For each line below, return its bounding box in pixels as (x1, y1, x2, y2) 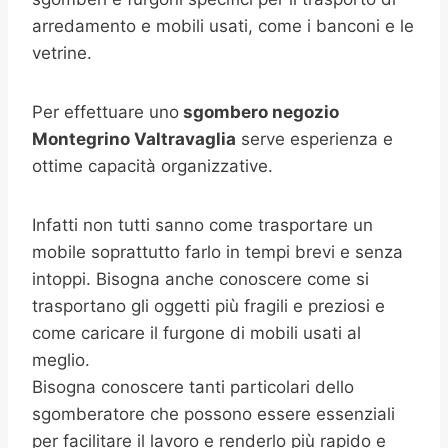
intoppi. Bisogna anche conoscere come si (32, 269, 369, 289)
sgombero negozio (179, 102, 339, 122)
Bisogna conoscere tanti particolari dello (32, 377, 354, 397)
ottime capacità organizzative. (32, 156, 273, 176)
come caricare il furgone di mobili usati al (32, 323, 361, 343)
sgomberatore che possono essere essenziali (32, 404, 395, 424)
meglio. (32, 350, 90, 370)
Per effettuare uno (32, 102, 179, 122)
